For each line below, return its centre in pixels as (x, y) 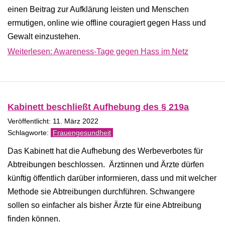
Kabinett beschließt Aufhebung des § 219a (98, 107)
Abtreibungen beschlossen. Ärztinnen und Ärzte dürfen (106, 164)
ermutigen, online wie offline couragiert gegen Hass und (107, 23)
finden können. (34, 219)
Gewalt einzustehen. (44, 36)
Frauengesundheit (82, 133)
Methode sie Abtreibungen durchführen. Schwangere (101, 192)
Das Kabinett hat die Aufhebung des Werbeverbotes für (105, 151)
